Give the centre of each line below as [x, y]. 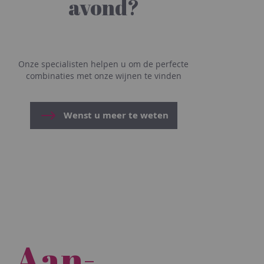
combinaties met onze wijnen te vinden [103, 76]
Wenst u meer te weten [116, 115]
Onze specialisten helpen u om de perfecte [104, 64]
